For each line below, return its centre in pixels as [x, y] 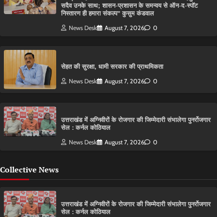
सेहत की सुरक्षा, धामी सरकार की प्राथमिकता [112, 66]
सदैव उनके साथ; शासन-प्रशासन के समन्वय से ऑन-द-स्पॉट [129, 6]
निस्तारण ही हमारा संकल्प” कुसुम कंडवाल [108, 14]
